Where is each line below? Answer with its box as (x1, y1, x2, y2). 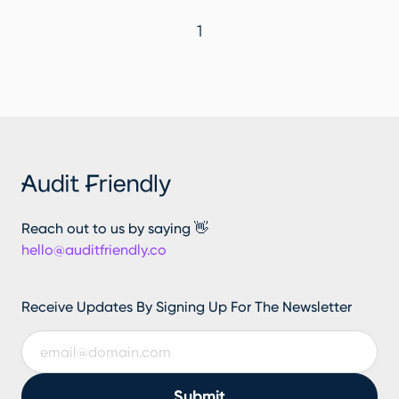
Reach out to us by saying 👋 (21, 220, 208, 238)
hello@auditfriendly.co (21, 241, 167, 259)
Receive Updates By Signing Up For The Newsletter (21, 298, 352, 316)
